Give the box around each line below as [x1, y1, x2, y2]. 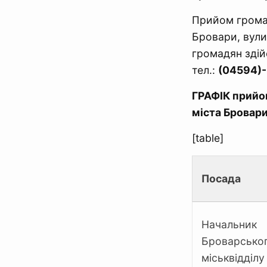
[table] [192, 132, 223, 144]
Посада [201, 172, 241, 185]
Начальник [201, 218, 257, 231]
